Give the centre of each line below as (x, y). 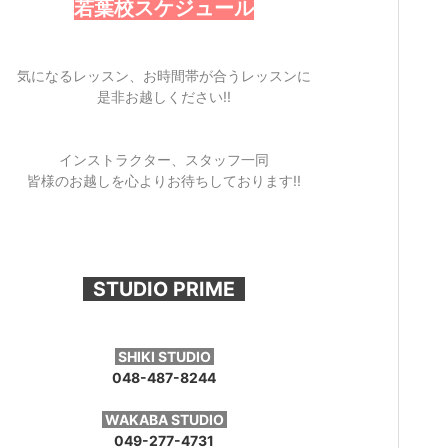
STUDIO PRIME (164, 289)
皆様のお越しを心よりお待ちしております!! (164, 181)
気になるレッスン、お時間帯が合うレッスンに (164, 76)
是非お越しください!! (164, 97)
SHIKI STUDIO (164, 357)
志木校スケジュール (164, 34)
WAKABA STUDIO (164, 420)
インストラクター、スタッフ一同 (164, 160)
